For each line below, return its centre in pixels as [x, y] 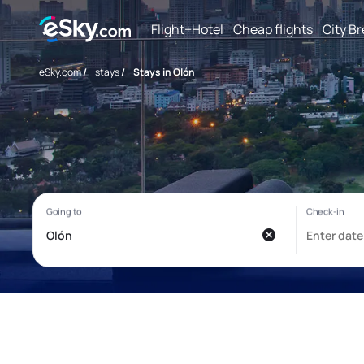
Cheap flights [273, 29]
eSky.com [60, 72]
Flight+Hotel [187, 29]
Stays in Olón [164, 72]
